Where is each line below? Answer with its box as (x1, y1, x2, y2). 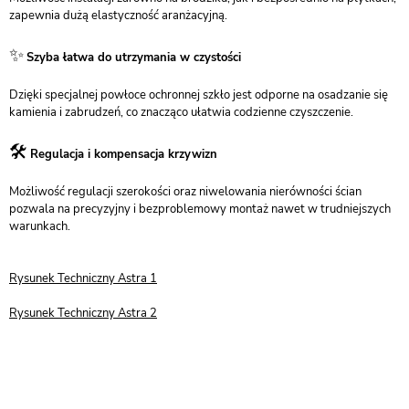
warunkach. (9, 218, 70, 235)
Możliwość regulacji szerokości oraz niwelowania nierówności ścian (9, 184, 362, 200)
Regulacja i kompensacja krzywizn (30, 146, 217, 163)
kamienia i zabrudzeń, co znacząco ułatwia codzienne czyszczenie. (9, 104, 353, 121)
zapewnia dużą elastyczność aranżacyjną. (9, 7, 227, 24)
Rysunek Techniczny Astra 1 (9, 270, 157, 287)
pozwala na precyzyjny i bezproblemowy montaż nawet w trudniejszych (9, 201, 391, 217)
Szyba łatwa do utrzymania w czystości (26, 49, 241, 66)
